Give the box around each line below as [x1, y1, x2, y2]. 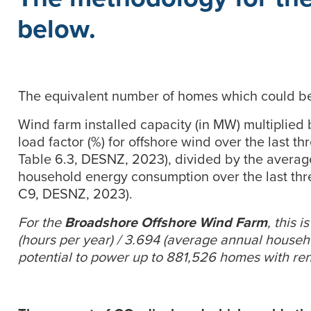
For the [18, 212, 65, 232]
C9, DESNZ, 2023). [18, 183, 133, 203]
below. [17, 9, 96, 47]
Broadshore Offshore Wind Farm [65, 212, 267, 232]
